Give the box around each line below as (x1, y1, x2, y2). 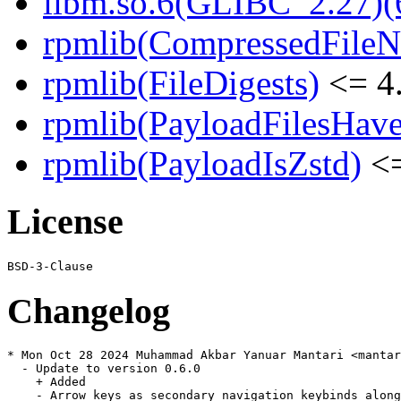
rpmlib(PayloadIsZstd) (43, 144, 362, 183)
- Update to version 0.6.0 (7, 362, 200, 376)
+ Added (7, 375, 86, 389)
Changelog (7, 290, 170, 331)
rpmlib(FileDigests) (43, 64, 320, 103)
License (7, 201, 124, 243)
